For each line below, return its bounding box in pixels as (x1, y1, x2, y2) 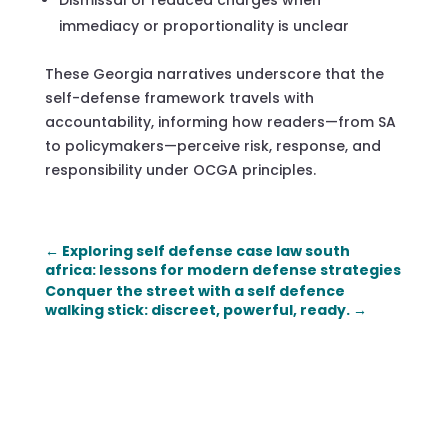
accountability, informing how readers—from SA (44, 111, 396, 132)
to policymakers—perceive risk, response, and (44, 135, 381, 156)
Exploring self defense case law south (61, 240, 350, 261)
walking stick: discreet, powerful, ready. (44, 299, 350, 320)
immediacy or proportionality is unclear (58, 15, 349, 36)
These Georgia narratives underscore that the (44, 63, 384, 84)
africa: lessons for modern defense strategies (44, 259, 401, 280)
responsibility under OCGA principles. (44, 159, 316, 180)
